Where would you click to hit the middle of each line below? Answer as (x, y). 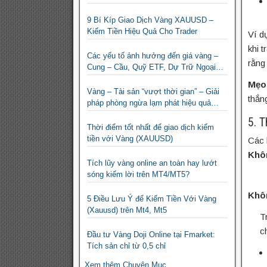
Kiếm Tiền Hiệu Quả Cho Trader (142, 32)
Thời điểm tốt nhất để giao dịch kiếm (150, 128)
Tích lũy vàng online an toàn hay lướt (152, 163)
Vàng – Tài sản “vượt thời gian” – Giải (153, 92)
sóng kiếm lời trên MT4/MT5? (138, 175)
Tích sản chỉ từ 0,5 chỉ (126, 246)
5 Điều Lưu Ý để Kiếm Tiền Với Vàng (152, 199)
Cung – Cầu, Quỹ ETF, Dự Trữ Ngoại (151, 67)
